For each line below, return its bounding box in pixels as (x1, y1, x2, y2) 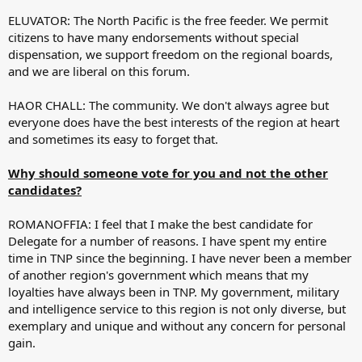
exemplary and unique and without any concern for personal (8, 317, 346, 334)
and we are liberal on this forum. (8, 62, 190, 79)
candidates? (8, 181, 82, 198)
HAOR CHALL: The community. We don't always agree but (8, 96, 329, 113)
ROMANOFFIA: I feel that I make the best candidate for (8, 215, 313, 232)
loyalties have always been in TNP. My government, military (8, 283, 339, 300)
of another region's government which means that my (8, 266, 309, 283)
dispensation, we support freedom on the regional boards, (8, 45, 333, 62)
